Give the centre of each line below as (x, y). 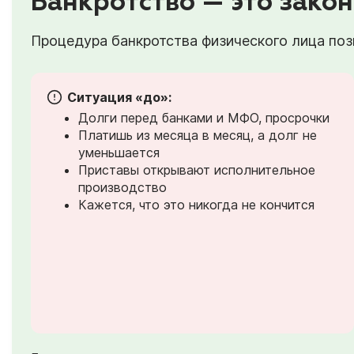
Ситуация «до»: (119, 97)
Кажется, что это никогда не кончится (196, 204)
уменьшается (119, 152)
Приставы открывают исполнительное (197, 169)
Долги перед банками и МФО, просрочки (204, 117)
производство (122, 187)
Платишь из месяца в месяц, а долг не (198, 135)
